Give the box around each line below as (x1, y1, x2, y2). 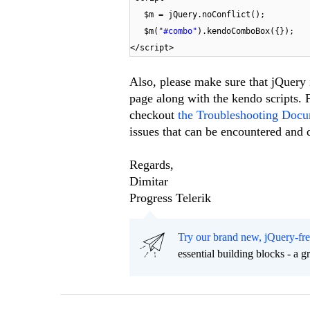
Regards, (129, 158, 174, 172)
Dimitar (129, 174, 168, 189)
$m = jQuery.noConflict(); (144, 10, 265, 20)
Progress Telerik (129, 191, 211, 206)
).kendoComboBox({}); (197, 26, 294, 37)
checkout (129, 108, 178, 122)
